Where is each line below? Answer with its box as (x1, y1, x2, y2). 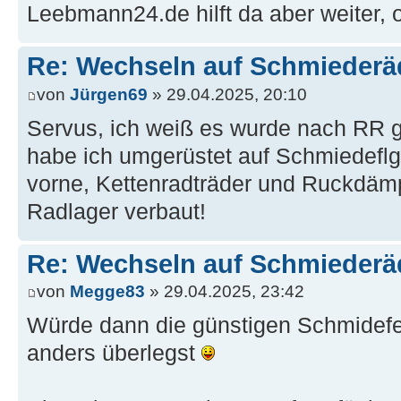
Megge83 (70, 282, 145, 302)
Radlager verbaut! (27, 199, 206, 224)
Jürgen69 (70, 84, 148, 104)
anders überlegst (27, 341, 201, 366)
